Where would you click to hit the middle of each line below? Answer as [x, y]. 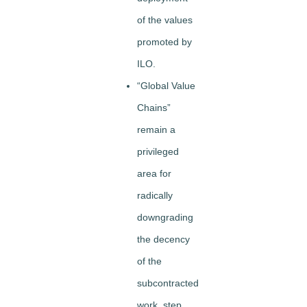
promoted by [164, 42]
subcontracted [168, 283]
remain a [156, 130]
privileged [158, 152]
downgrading [165, 218]
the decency [163, 240]
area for [154, 174]
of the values [165, 20]
